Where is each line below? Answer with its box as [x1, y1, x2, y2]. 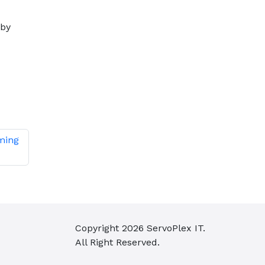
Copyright [75, 222, 122, 234]
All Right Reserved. [75, 236, 160, 248]
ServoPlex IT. [144, 222, 205, 234]
